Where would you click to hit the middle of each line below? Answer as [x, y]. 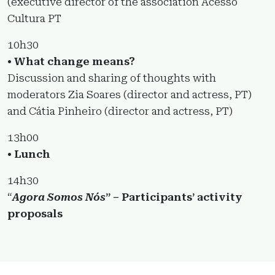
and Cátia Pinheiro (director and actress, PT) [120, 111]
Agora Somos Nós [59, 197]
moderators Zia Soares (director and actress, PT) [130, 94]
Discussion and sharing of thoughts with [112, 78]
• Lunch [29, 154]
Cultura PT [34, 18]
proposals [35, 213]
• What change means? [71, 61]
